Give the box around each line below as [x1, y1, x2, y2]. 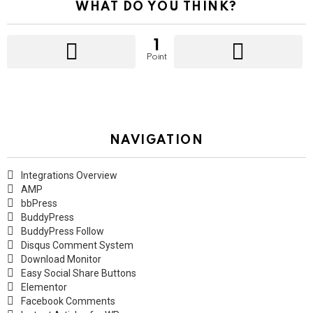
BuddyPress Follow [21, 226, 104, 238]
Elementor [21, 282, 67, 293]
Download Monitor [21, 254, 101, 265]
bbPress [21, 198, 57, 210]
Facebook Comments [21, 296, 115, 307]
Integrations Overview [21, 170, 117, 182]
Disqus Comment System [21, 240, 133, 252]
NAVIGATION [109, 134, 204, 147]
